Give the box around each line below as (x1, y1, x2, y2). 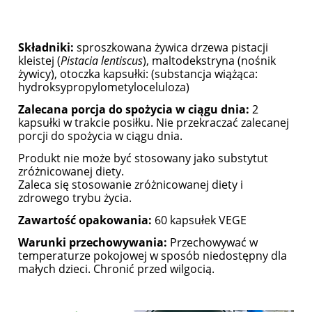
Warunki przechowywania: (18, 235, 167, 251)
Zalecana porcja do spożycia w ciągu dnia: (18, 102, 249, 118)
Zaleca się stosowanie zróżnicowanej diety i (18, 177, 243, 193)
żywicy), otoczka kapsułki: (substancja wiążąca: (18, 66, 258, 82)
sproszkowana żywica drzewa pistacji (74, 40, 268, 56)
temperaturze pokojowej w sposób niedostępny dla (18, 248, 287, 264)
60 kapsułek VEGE (152, 212, 247, 228)
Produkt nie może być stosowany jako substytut (18, 150, 268, 166)
